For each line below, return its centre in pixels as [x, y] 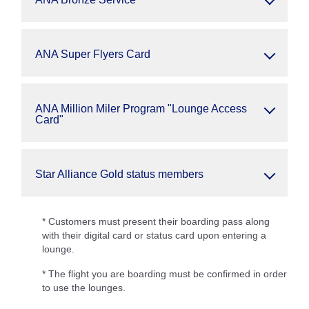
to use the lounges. [84, 288]
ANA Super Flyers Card [93, 54]
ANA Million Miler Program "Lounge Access [141, 109]
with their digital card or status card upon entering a [154, 235]
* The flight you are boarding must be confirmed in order [165, 274]
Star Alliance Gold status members [119, 174]
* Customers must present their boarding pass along [156, 221]
